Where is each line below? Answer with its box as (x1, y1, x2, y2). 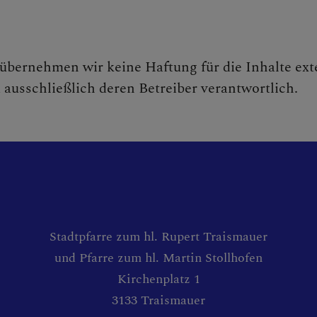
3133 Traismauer (112, 291, 205, 311)
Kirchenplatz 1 (117, 270, 200, 289)
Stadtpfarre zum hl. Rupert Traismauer (50, 227, 267, 247)
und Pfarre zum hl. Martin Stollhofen (54, 248, 263, 268)
